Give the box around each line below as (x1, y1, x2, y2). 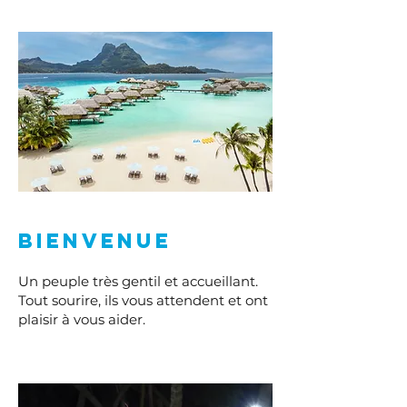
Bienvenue (18, 228, 172, 253)
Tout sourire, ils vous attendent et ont (18, 292, 268, 309)
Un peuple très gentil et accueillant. (18, 273, 258, 290)
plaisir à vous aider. (18, 311, 145, 328)
